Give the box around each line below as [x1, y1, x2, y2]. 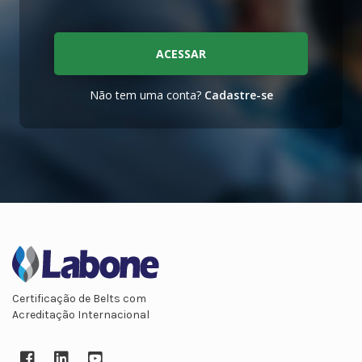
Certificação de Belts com [12, 292, 146, 306]
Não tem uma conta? [89, 87, 204, 103]
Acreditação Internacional [12, 308, 149, 322]
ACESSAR [156, 46, 206, 61]
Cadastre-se [204, 87, 273, 103]
